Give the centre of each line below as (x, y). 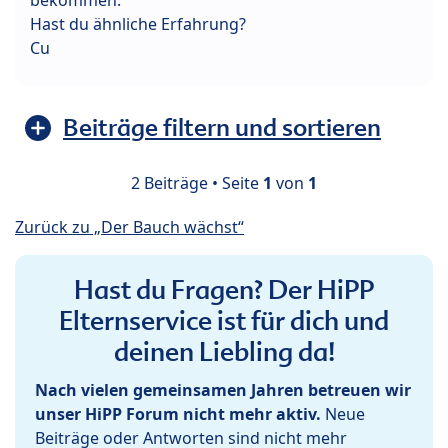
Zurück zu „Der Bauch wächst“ (129, 226)
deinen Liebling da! (224, 351)
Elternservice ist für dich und (224, 320)
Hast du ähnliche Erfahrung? (138, 23)
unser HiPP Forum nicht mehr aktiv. (178, 413)
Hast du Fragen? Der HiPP (224, 289)
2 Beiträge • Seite (197, 182)
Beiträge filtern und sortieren (222, 127)
